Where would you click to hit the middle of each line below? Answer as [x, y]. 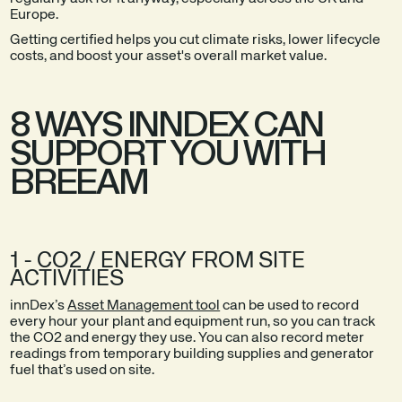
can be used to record [290, 306]
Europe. [35, 15]
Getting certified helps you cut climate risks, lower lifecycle [196, 40]
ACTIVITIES [67, 279]
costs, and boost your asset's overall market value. [169, 56]
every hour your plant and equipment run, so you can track [193, 322]
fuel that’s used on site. [83, 370]
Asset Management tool [144, 306]
